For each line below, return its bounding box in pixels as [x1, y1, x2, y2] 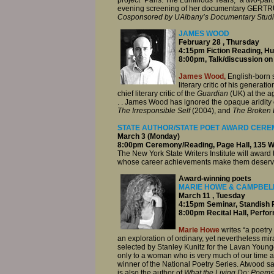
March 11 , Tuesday [179, 191, 245, 200]
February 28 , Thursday [179, 38, 259, 47]
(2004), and [192, 106, 232, 116]
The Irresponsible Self [117, 106, 192, 116]
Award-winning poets [179, 174, 251, 183]
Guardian [197, 89, 230, 98]
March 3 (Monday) [117, 131, 180, 141]
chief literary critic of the [117, 89, 197, 98]
